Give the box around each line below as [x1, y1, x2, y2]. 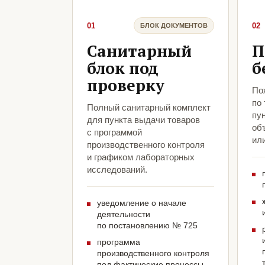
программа [97, 237, 140, 247]
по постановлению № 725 [97, 221, 198, 231]
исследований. [87, 164, 147, 175]
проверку [87, 75, 164, 96]
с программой [87, 127, 142, 138]
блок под [87, 57, 159, 79]
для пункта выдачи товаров [87, 115, 200, 125]
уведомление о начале [97, 198, 186, 208]
